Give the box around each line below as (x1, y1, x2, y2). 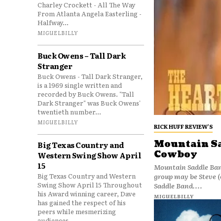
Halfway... (37, 18, 69, 27)
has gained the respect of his (37, 198, 126, 207)
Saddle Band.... (153, 180, 202, 190)
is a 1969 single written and (37, 80, 122, 90)
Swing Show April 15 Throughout (37, 180, 142, 189)
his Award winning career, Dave (37, 189, 136, 198)
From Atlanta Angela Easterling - (37, 9, 142, 18)
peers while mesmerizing (37, 207, 116, 216)
